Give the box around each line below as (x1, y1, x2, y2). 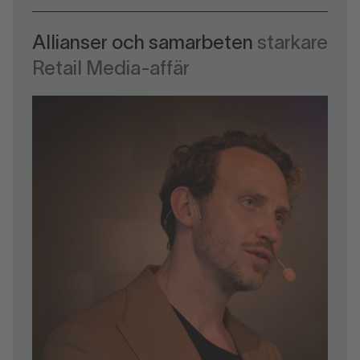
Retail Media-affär (32, 60, 190, 79)
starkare (257, 35, 328, 53)
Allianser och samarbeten (32, 35, 257, 53)
